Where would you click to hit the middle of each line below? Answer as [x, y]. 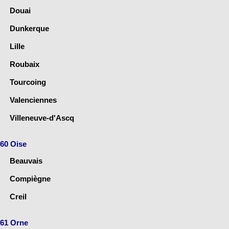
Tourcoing [28, 82]
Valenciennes [33, 100]
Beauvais [26, 161]
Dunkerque [29, 29]
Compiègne [30, 179]
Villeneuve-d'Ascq [42, 118]
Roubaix [25, 64]
